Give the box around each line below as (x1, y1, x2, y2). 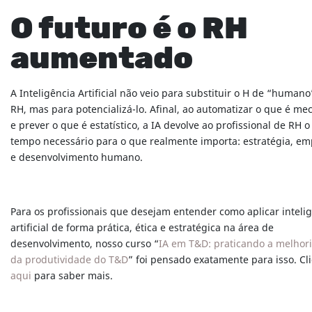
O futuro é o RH (10, 14, 248, 45)
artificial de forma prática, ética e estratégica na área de (10, 221, 274, 236)
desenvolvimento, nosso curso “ (10, 237, 159, 252)
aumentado (10, 44, 193, 75)
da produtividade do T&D (10, 253, 128, 268)
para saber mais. (31, 269, 113, 284)
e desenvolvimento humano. (10, 150, 143, 166)
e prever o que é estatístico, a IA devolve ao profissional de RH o (10, 118, 310, 134)
